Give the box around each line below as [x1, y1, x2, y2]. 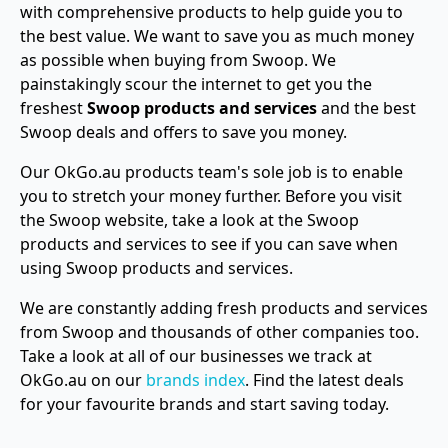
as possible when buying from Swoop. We [20, 49, 336, 71]
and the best [317, 97, 416, 119]
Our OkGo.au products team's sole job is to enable [20, 161, 403, 183]
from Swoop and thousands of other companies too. [20, 321, 419, 343]
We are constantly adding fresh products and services [20, 297, 428, 319]
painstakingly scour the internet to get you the [20, 73, 372, 95]
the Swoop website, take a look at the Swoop [20, 209, 359, 231]
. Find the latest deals [245, 369, 404, 391]
